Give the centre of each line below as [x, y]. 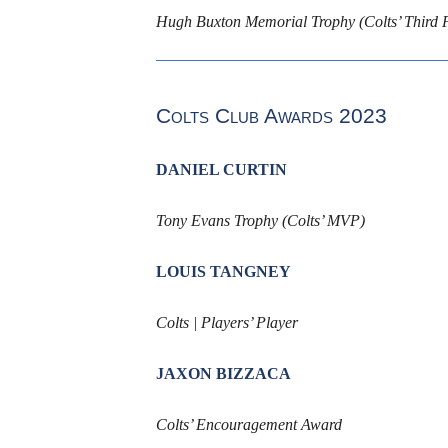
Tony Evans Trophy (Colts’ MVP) [260, 220]
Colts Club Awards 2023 [271, 115]
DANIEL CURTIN [221, 169]
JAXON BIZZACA [223, 373]
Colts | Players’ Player [226, 322]
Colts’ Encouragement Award [248, 424]
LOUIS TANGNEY [223, 271]
